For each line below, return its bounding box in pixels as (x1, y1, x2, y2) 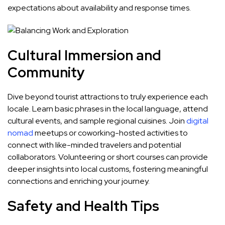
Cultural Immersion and (8, 46, 161, 65)
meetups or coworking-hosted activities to (33, 128, 188, 139)
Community (8, 63, 85, 82)
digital (185, 116, 208, 127)
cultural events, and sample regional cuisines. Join (8, 116, 185, 127)
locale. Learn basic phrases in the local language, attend (8, 103, 208, 115)
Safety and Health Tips (8, 196, 159, 216)
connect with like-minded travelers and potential (8, 140, 181, 151)
